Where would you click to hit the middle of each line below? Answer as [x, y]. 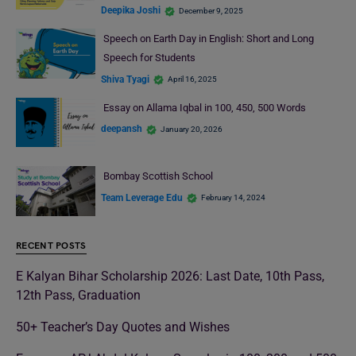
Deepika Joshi [131, 11]
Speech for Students [149, 58]
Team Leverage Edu [142, 197]
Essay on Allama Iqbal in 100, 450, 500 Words [204, 107]
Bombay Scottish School [158, 176]
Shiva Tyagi [125, 79]
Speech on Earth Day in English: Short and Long [208, 39]
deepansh [122, 129]
